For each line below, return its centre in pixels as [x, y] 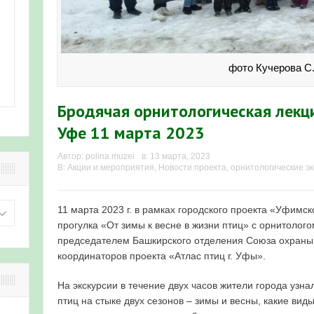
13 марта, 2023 [180, 157]
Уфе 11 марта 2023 [131, 133]
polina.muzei [110, 157]
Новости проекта [192, 168]
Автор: [71, 157]
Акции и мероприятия [111, 168]
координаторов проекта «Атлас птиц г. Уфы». [162, 256]
